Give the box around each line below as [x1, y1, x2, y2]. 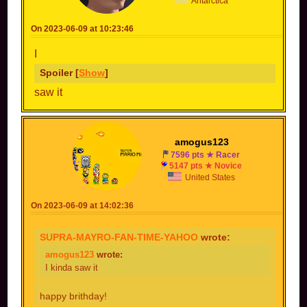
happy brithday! [40, 290, 108, 302]
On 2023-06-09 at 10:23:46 [31, 23, 134, 34]
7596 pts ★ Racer [171, 149, 241, 160]
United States [183, 172, 236, 182]
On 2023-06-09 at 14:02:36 [31, 200, 134, 210]
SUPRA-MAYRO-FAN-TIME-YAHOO [40, 231, 199, 243]
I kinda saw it [45, 262, 99, 273]
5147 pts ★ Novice [169, 160, 242, 171]
